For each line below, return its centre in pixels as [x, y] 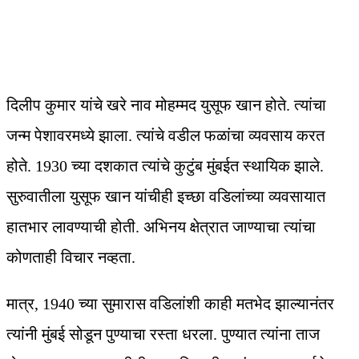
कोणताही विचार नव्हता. [71, 258]
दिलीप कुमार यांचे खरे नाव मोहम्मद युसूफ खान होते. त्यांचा [166, 105]
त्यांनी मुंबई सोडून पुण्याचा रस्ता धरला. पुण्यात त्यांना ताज [163, 335]
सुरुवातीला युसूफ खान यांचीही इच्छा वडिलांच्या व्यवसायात [166, 197]
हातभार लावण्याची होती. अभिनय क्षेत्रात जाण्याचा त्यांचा [161, 227]
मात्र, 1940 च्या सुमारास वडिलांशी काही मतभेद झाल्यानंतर [170, 304]
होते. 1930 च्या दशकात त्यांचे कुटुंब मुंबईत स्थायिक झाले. [165, 166]
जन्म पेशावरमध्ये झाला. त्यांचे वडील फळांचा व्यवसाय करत [165, 136]
